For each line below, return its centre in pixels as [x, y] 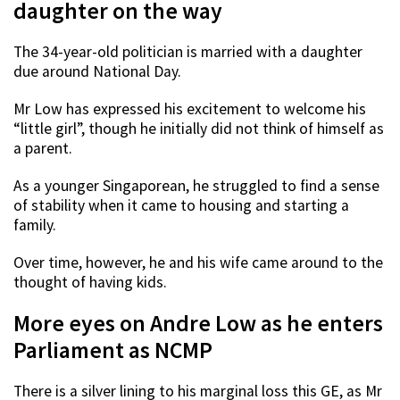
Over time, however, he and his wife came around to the [198, 263]
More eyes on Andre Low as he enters [198, 324]
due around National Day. [97, 72]
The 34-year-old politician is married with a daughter [188, 52]
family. [35, 225]
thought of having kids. [90, 283]
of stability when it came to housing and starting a [181, 206]
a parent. [43, 149]
